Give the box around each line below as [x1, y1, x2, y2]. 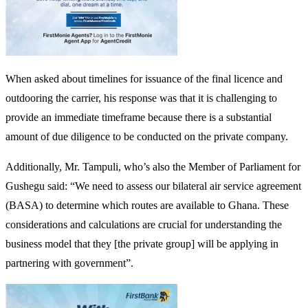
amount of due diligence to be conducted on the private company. [5, 130, 288, 142]
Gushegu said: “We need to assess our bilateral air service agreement [5, 179, 301, 192]
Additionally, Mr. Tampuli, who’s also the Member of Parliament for [5, 160, 300, 173]
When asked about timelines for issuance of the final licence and [5, 72, 283, 85]
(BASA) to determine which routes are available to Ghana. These [5, 199, 289, 211]
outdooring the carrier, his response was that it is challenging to [5, 91, 277, 104]
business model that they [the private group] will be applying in [5, 237, 278, 250]
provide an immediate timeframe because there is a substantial [5, 111, 272, 123]
